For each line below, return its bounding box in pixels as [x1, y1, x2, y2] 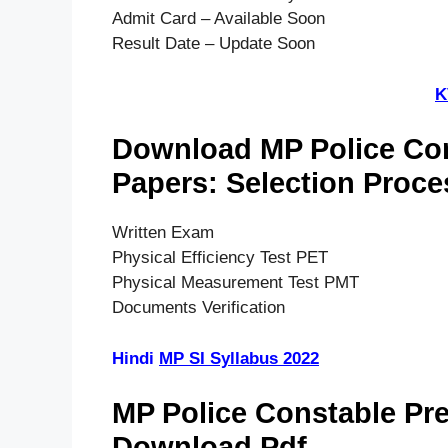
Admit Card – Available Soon [112, 9, 325, 29]
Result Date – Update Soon [112, 34, 315, 54]
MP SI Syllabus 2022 [159, 348, 319, 368]
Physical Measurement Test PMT [112, 273, 359, 293]
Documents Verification [112, 298, 285, 318]
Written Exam [112, 223, 214, 243]
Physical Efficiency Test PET [112, 248, 328, 268]
